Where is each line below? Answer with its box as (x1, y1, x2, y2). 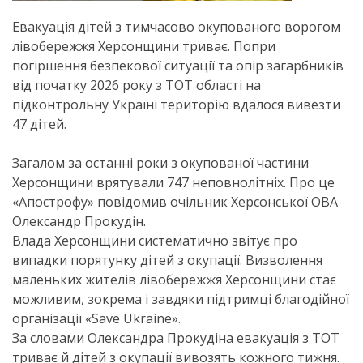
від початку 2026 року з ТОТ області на (12, 76, 261, 94)
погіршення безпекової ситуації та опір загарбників (12, 57, 344, 75)
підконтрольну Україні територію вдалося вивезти (12, 96, 340, 113)
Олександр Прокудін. (12, 212, 146, 230)
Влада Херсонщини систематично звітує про (12, 232, 297, 250)
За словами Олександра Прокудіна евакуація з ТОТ (12, 329, 340, 347)
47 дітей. (12, 115, 66, 133)
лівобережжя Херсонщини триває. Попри (12, 37, 275, 55)
